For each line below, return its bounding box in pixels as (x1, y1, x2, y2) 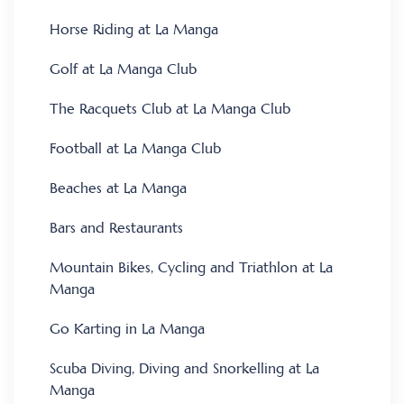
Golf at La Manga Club (50, 60, 197, 78)
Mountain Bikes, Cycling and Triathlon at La (50, 258, 333, 277)
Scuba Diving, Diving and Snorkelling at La (50, 359, 319, 378)
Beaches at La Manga (50, 179, 187, 197)
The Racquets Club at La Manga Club (50, 99, 290, 118)
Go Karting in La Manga (50, 319, 205, 338)
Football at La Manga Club (50, 139, 221, 158)
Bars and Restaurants (50, 218, 183, 237)
